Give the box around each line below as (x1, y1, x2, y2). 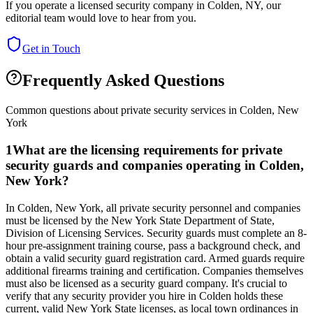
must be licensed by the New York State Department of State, (6, 214, 275, 226)
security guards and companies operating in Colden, (6, 157, 304, 173)
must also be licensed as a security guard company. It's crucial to (6, 277, 287, 289)
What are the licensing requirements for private (13, 142, 282, 157)
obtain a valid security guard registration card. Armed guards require (6, 252, 305, 264)
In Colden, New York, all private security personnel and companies (6, 201, 300, 214)
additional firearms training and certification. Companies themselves (6, 264, 303, 277)
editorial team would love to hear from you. (6, 12, 196, 24)
